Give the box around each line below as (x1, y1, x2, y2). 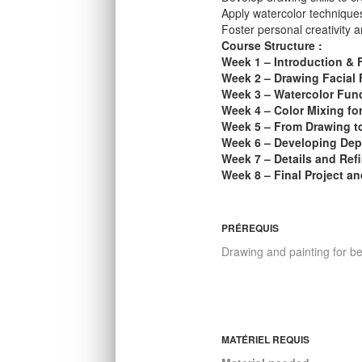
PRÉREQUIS (221, 221, 280, 236)
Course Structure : (221, 37, 323, 54)
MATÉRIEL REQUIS (221, 332, 310, 347)
